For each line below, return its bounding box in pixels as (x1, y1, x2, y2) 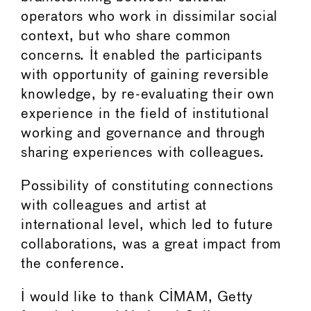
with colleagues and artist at (21, 199, 208, 212)
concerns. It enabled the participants (21, 49, 262, 62)
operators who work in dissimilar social (21, 10, 278, 24)
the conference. (21, 257, 126, 271)
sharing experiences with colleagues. (21, 146, 264, 160)
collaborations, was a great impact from (21, 237, 282, 251)
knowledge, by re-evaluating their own (21, 87, 275, 101)
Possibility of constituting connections (21, 179, 274, 193)
